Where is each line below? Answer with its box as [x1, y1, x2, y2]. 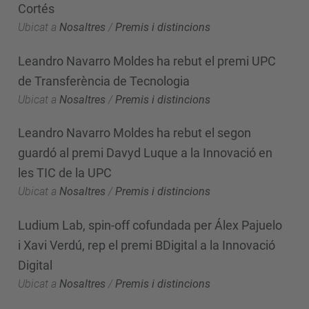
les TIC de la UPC [18, 166, 112, 180]
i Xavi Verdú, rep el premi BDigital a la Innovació [18, 237, 275, 252]
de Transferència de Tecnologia [18, 73, 190, 88]
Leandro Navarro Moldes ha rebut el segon [18, 126, 251, 140]
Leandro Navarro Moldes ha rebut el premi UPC [18, 53, 276, 68]
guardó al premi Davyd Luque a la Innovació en [18, 146, 272, 160]
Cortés [18, 1, 54, 16]
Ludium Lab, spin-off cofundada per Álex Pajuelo [18, 217, 282, 232]
